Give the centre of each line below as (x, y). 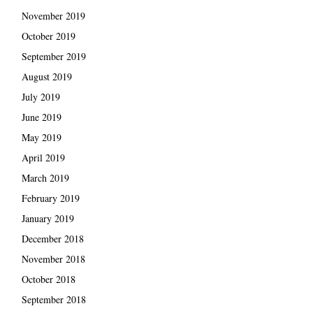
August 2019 (46, 77)
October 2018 (48, 279)
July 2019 (41, 97)
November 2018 (53, 259)
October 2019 (48, 36)
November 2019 (53, 16)
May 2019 (41, 138)
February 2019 (50, 198)
